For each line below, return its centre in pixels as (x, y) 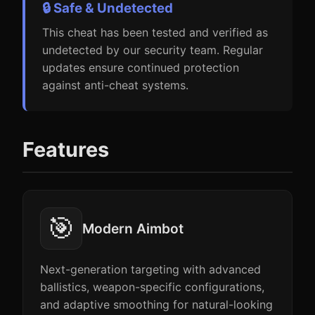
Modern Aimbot (133, 229)
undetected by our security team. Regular (153, 50)
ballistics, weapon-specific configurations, (152, 287)
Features (66, 149)
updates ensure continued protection (141, 67)
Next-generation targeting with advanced (150, 269)
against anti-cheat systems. (115, 85)
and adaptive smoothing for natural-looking (156, 304)
